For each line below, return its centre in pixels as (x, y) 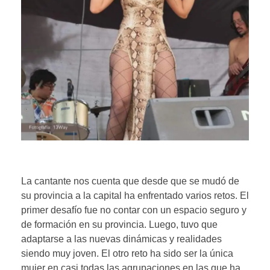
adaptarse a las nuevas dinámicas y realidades (121, 239)
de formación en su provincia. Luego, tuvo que (119, 224)
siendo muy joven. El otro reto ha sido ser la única (127, 253)
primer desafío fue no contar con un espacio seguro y (134, 210)
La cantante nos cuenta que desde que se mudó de (130, 181)
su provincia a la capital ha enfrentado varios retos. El (135, 195)
